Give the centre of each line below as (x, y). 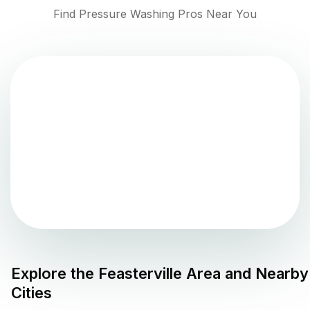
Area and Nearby (245, 274)
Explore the (55, 274)
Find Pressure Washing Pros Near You (155, 14)
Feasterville (140, 274)
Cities (31, 293)
